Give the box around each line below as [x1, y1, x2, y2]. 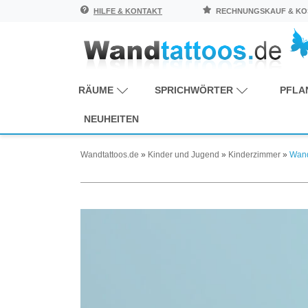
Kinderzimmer [228, 149, 280, 159]
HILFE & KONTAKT [93, 7, 162, 15]
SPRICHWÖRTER [155, 84, 234, 96]
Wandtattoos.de [80, 149, 139, 159]
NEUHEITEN [84, 113, 139, 124]
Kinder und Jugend [148, 149, 219, 159]
